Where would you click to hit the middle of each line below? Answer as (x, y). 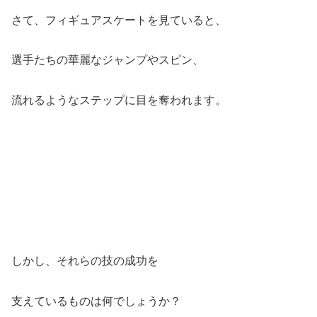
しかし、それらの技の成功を (85, 261)
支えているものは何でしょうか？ (96, 301)
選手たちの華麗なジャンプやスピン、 (108, 60)
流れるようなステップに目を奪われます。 (119, 100)
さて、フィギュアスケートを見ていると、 (119, 20)
